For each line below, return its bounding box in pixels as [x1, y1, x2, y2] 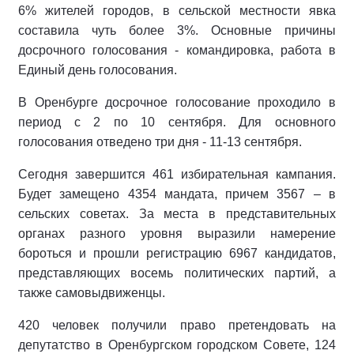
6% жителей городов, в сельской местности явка [18, 4, 336, 17]
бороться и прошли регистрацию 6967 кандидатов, [18, 247, 336, 260]
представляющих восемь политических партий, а [18, 266, 336, 280]
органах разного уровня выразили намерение [18, 227, 336, 240]
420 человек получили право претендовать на [18, 318, 336, 332]
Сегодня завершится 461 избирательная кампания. [18, 168, 336, 181]
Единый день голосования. [18, 63, 177, 77]
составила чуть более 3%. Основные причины [18, 24, 336, 37]
